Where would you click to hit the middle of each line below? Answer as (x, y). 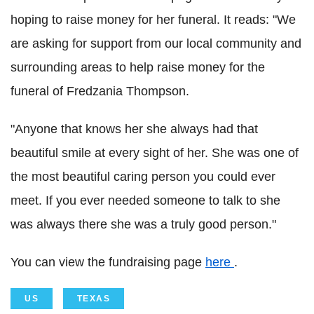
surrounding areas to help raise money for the (138, 68)
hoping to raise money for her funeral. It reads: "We (153, 20)
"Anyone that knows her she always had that (134, 129)
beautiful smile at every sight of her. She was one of (155, 153)
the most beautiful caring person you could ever (143, 177)
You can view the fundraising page (108, 262)
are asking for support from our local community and (156, 44)
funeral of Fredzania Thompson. (100, 91)
